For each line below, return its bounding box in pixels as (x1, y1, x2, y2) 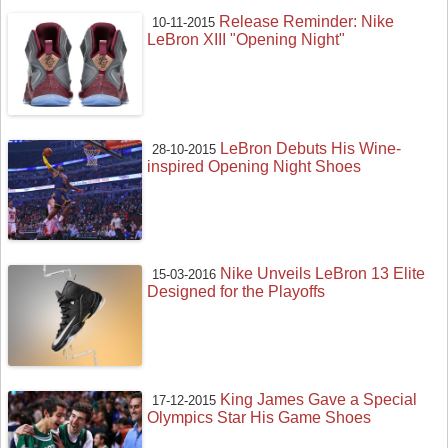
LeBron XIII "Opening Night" (147, 31, 346, 49)
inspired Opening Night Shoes (147, 157, 362, 175)
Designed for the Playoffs (147, 283, 326, 301)
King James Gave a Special (220, 391, 418, 409)
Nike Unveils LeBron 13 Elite (220, 265, 426, 283)
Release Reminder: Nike (219, 13, 395, 31)
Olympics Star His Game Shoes (147, 409, 372, 427)
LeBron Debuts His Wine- (220, 139, 402, 157)
